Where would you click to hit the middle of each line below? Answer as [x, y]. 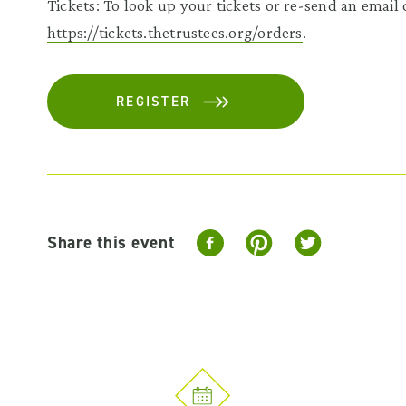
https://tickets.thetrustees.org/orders [175, 32]
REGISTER [153, 101]
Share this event [111, 242]
